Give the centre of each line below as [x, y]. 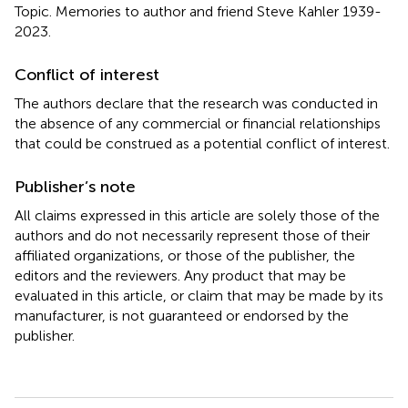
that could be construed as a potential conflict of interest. [202, 143]
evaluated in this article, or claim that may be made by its [199, 295]
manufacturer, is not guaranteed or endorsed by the [182, 315]
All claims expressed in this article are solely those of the [197, 215]
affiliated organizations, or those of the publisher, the [185, 255]
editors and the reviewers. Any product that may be [180, 275]
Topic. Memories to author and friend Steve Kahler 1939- [198, 11]
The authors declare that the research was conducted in [196, 103]
